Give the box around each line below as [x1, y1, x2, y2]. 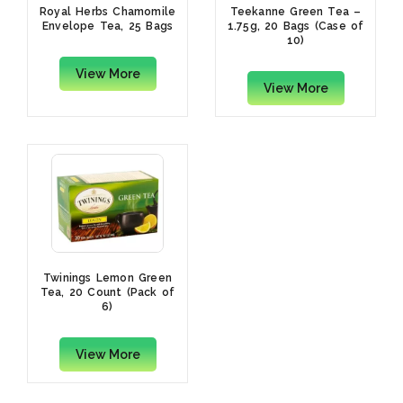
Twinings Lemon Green [43, 272, 172, 285]
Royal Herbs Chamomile [39, 5, 176, 19]
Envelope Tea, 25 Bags [41, 20, 174, 33]
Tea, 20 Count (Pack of [40, 286, 175, 300]
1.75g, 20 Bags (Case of [227, 20, 364, 33]
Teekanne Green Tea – [229, 5, 362, 19]
